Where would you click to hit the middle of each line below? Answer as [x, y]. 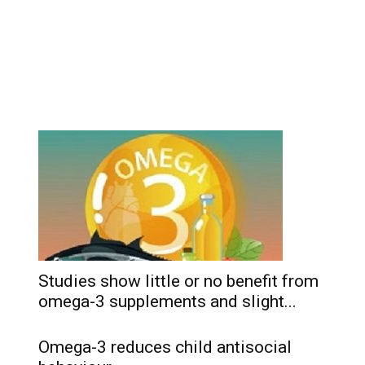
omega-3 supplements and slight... [167, 301]
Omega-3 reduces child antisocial [165, 347]
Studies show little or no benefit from [178, 281]
